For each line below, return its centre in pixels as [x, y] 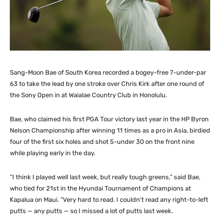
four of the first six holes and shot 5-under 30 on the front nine [102, 142]
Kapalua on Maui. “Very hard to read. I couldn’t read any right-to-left [109, 200]
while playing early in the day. [53, 153]
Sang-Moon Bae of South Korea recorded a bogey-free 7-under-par [108, 73]
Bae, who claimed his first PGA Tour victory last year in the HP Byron [109, 119]
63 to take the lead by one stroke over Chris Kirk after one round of [107, 84]
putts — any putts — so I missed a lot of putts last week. [91, 211]
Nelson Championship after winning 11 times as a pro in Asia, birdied [110, 131]
